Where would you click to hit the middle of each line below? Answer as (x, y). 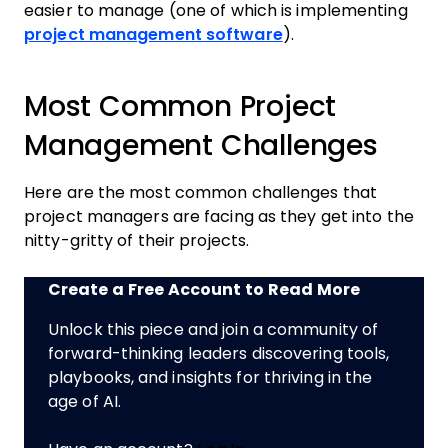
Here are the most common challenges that (200, 192)
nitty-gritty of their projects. (139, 240)
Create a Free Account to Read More (204, 289)
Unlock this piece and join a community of (213, 329)
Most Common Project (180, 106)
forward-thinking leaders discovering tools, (219, 353)
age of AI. (84, 401)
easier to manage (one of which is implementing (216, 10)
